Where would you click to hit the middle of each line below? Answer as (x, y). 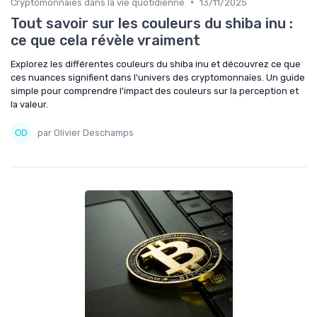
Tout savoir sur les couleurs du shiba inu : (152, 23)
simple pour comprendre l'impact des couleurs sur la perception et (155, 91)
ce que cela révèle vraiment (105, 40)
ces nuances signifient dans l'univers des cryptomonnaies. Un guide (158, 77)
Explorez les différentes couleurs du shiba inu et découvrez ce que (156, 64)
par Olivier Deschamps (86, 133)
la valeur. (29, 104)
